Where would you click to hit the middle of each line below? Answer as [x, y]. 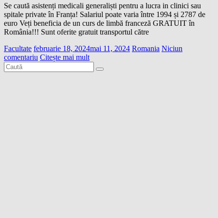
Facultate [18, 49]
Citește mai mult [65, 57]
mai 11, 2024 [110, 49]
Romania [146, 49]
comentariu [21, 57]
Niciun [172, 49]
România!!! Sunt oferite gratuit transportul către [76, 32]
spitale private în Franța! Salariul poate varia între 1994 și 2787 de [105, 15]
